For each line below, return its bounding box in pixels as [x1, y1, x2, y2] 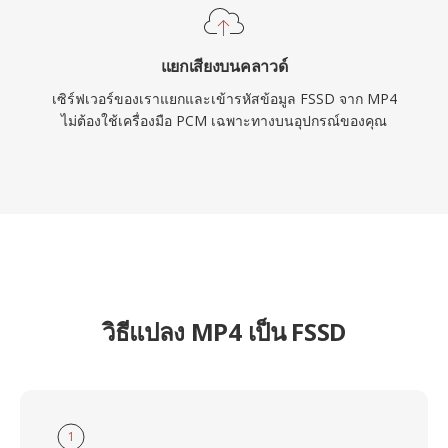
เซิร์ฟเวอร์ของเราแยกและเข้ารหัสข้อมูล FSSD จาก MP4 [51, 89, 397, 108]
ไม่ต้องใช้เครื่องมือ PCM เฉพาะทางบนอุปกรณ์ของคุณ [61, 111, 387, 130]
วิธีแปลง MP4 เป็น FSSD [101, 315, 347, 348]
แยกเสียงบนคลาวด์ [160, 55, 288, 77]
